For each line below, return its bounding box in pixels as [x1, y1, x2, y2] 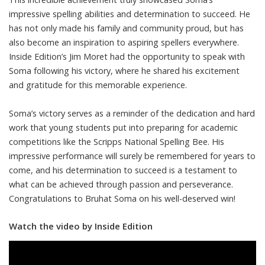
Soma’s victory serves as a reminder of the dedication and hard [9, 107, 255, 119]
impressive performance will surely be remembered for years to [9, 150, 256, 161]
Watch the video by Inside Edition [9, 219, 153, 232]
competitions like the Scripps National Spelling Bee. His [9, 135, 224, 147]
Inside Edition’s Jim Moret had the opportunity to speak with [9, 50, 245, 62]
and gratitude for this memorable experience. [9, 79, 187, 91]
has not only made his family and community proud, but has [9, 22, 244, 34]
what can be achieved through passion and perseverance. [9, 178, 233, 190]
